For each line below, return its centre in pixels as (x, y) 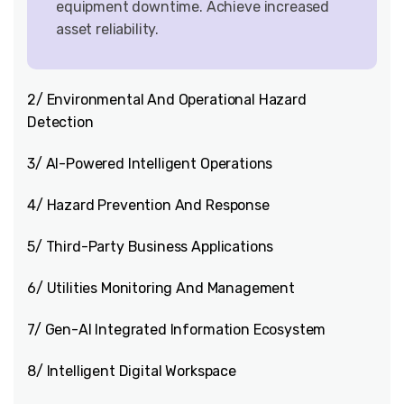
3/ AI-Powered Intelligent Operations (150, 164)
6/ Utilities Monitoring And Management (161, 288)
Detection (60, 122)
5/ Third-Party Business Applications (151, 247)
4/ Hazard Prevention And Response (148, 205)
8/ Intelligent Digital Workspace (132, 371)
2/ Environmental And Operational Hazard (167, 100)
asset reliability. (108, 29)
